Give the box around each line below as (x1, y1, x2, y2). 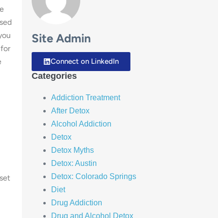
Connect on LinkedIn (50, 56, 119, 66)
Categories (31, 71, 77, 81)
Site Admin (31, 31, 91, 46)
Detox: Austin (51, 159, 97, 167)
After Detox (51, 106, 90, 115)
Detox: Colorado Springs (51, 172, 136, 181)
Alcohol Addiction (51, 119, 111, 128)
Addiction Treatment (51, 93, 120, 102)
